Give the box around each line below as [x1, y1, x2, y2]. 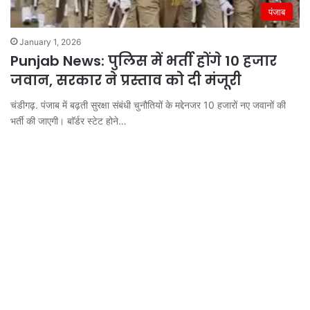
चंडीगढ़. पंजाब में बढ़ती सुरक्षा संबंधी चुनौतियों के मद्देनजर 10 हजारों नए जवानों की [10, 98, 286, 111]
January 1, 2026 [19, 36, 81, 47]
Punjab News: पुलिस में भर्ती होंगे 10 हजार [10, 51, 277, 71]
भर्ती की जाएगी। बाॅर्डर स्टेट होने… [10, 114, 127, 127]
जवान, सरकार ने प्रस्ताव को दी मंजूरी [10, 70, 241, 90]
